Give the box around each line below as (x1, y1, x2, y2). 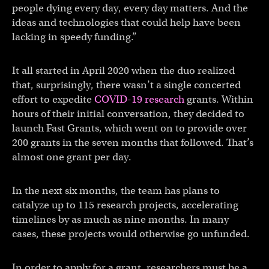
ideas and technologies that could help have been (12, 16, 241, 29)
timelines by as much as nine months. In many (12, 213, 229, 226)
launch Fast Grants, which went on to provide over (12, 122, 247, 134)
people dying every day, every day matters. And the (12, 2, 248, 14)
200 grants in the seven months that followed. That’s (12, 136, 253, 149)
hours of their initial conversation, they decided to (12, 107, 244, 120)
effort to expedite (12, 93, 94, 106)
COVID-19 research (94, 93, 184, 106)
